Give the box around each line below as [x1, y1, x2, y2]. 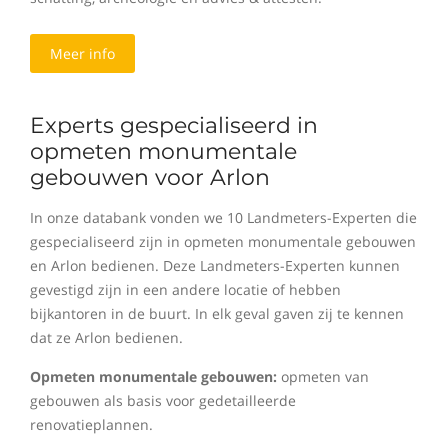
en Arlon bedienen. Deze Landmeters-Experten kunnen [30, 256, 400, 275]
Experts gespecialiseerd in [30, 112, 318, 139]
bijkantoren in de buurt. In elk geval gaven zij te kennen [30, 304, 404, 323]
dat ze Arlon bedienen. [30, 328, 183, 347]
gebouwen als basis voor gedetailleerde [30, 391, 296, 410]
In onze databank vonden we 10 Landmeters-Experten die [30, 208, 417, 227]
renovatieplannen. [30, 415, 153, 434]
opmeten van [277, 367, 369, 386]
